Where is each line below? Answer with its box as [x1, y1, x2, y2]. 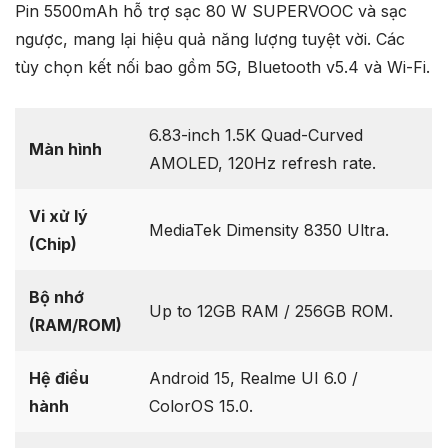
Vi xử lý [28, 206, 88, 227]
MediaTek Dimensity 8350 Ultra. [148, 220, 389, 241]
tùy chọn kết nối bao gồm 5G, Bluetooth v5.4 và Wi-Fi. [15, 57, 430, 78]
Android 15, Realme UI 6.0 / [148, 368, 358, 389]
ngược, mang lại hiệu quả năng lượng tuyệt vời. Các [15, 29, 405, 50]
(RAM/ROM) [28, 315, 122, 336]
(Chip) [28, 234, 77, 255]
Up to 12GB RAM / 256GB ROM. [148, 301, 393, 322]
